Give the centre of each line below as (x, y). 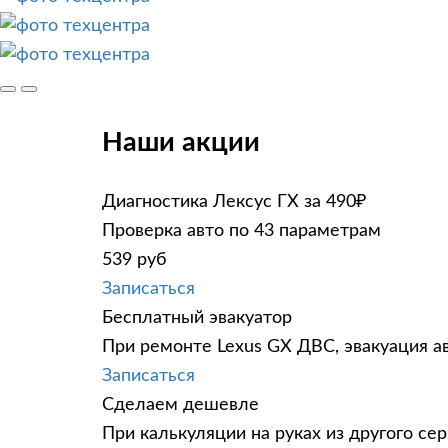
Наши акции (181, 143)
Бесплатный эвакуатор (197, 317)
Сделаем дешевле (180, 404)
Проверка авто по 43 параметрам (241, 230)
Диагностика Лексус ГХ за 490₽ (234, 201)
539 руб (134, 259)
